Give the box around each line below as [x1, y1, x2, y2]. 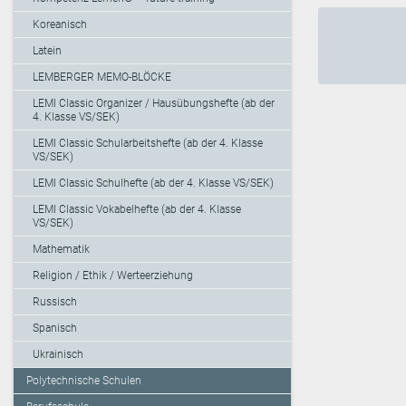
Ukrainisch [33, 348, 83, 362]
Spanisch [33, 322, 77, 335]
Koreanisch [33, 18, 87, 32]
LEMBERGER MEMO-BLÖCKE [33, 71, 171, 84]
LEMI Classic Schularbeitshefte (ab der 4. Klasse [33, 137, 263, 150]
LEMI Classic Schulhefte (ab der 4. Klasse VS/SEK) [33, 177, 274, 190]
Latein [33, 44, 62, 58]
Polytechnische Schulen [26, 374, 141, 388]
